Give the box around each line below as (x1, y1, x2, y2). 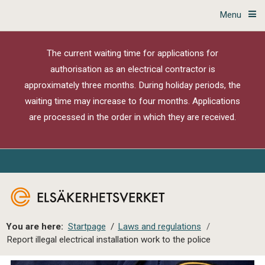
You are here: (6, 221, 63, 232)
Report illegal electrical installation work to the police (7, 234, 211, 245)
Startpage (67, 221, 106, 232)
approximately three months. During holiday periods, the (24, 80, 241, 91)
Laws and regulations (118, 221, 201, 232)
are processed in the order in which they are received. (29, 112, 236, 122)
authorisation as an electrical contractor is (50, 64, 215, 75)
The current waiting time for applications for (47, 48, 218, 59)
